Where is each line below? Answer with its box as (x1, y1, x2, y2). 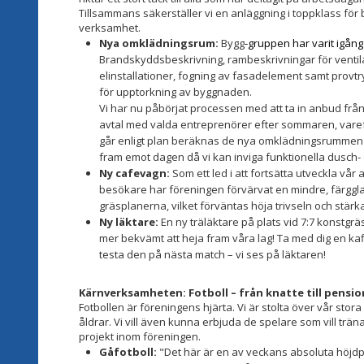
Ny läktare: (99, 214, 158, 229)
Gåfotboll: (99, 344, 157, 359)
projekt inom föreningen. (79, 328, 201, 344)
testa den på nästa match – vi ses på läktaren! (99, 246, 326, 262)
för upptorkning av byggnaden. (99, 84, 252, 99)
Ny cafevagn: (99, 165, 170, 180)
